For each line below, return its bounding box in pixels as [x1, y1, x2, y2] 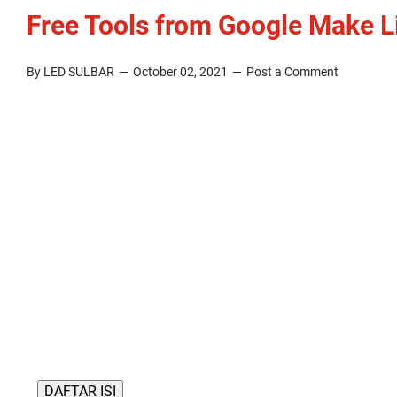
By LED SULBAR [27, 65, 117, 79]
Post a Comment [246, 65, 339, 79]
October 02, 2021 [133, 65, 230, 79]
